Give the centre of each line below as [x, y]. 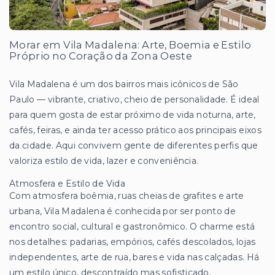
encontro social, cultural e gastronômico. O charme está [132, 226]
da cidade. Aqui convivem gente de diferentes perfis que [134, 145]
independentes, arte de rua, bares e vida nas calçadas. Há [134, 257]
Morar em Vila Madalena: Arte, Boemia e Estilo [130, 45]
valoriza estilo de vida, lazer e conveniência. [104, 161]
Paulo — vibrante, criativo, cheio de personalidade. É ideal [134, 99]
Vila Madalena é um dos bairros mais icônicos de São [124, 84]
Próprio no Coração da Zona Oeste [101, 56]
